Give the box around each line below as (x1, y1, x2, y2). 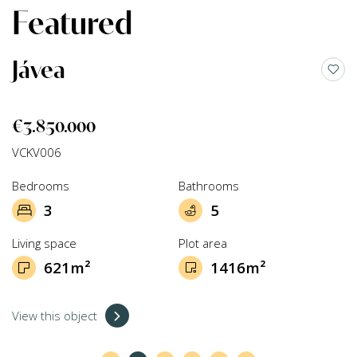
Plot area (178, 235, 227, 252)
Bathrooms (178, 178, 239, 194)
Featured (12, 3, 132, 42)
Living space (12, 235, 76, 252)
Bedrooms (12, 178, 69, 194)
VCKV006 (12, 144, 61, 161)
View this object (12, 308, 97, 324)
